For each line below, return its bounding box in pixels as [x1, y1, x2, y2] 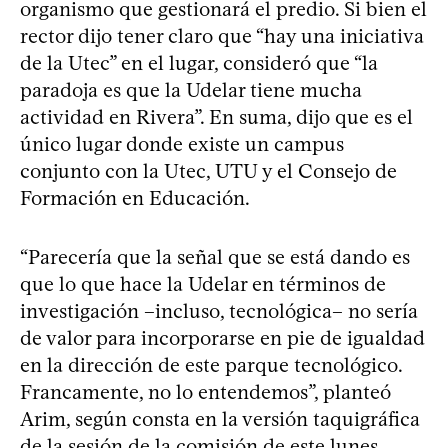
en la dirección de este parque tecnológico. [20, 352, 402, 377]
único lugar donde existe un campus [20, 131, 344, 156]
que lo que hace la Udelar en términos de [20, 271, 386, 296]
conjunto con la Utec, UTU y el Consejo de [20, 158, 397, 183]
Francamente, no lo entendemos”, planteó [20, 379, 391, 404]
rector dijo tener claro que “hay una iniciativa [20, 23, 424, 48]
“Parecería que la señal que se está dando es [20, 244, 410, 269]
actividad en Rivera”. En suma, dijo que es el [20, 104, 413, 129]
